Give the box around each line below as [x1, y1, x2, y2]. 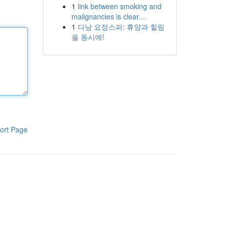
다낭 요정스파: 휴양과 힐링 [77, 21, 165, 32]
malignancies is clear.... [71, 11, 147, 21]
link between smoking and [77, 1, 162, 11]
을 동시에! [71, 32, 104, 42]
